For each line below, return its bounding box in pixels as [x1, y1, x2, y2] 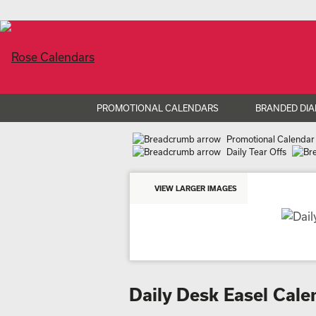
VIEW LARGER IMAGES [154, 184, 237, 193]
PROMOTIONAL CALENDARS [96, 103, 219, 113]
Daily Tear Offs [226, 147, 286, 157]
